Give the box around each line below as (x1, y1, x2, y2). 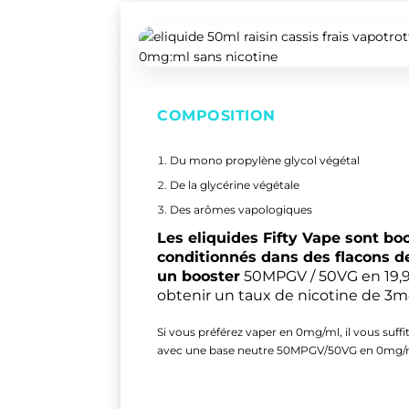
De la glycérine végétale (169, 177, 299, 192)
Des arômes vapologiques (169, 203, 312, 217)
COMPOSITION (157, 107, 276, 125)
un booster (157, 267, 240, 286)
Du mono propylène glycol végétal (169, 152, 360, 167)
